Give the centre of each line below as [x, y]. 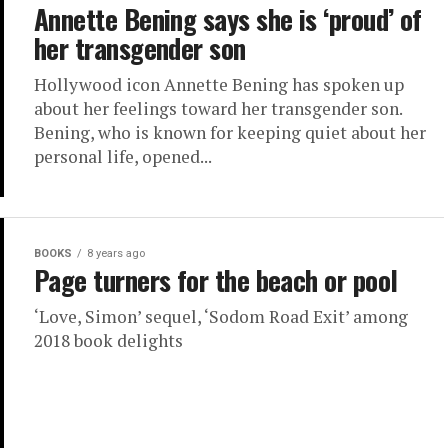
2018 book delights [108, 340]
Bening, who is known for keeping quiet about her [230, 132]
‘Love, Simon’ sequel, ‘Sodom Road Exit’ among [221, 316]
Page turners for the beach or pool [216, 280]
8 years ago [116, 253]
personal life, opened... [123, 156]
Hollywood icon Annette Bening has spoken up [219, 84]
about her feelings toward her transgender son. [218, 108]
